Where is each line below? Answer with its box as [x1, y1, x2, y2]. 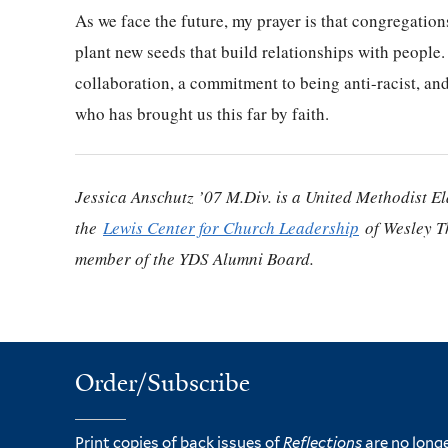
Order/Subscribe [75, 367, 250, 399]
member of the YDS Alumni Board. [75, 246, 314, 270]
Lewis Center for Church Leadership [103, 215, 359, 239]
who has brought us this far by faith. [75, 101, 335, 125]
